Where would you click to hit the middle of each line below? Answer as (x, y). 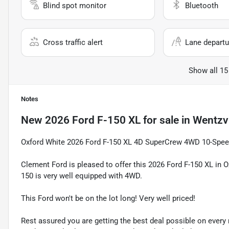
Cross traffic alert (73, 43)
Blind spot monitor (75, 6)
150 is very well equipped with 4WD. (82, 176)
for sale (160, 120)
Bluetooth (201, 6)
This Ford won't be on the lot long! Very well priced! (108, 199)
